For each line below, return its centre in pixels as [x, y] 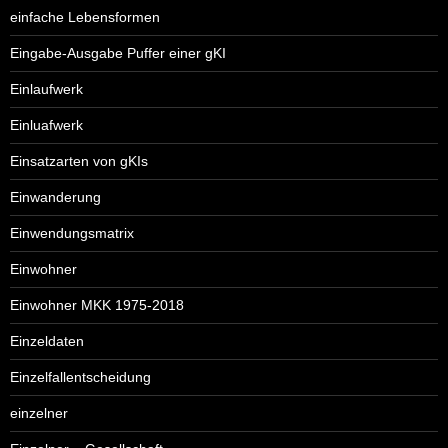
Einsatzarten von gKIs [79, 160]
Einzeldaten [47, 340]
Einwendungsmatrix [72, 232]
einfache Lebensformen [85, 16]
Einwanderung [55, 196]
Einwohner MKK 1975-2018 [97, 304]
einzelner [39, 412]
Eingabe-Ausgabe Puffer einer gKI [118, 52]
